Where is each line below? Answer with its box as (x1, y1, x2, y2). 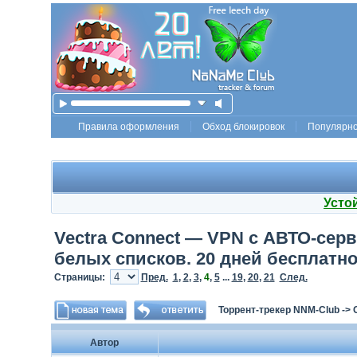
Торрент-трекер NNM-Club (218, 304, 339, 316)
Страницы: (53, 272, 110, 283)
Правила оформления (78, 121, 179, 132)
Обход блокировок (202, 121, 284, 132)
